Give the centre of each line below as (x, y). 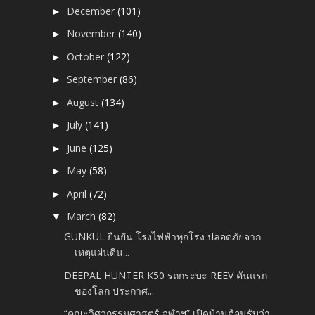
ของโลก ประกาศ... (115, 290)
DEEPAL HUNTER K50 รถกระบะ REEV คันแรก (166, 275)
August (84, 102)
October (87, 56)
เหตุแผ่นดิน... (102, 252)
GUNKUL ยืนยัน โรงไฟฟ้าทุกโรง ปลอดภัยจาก (163, 237)
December (92, 11)
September (94, 79)
